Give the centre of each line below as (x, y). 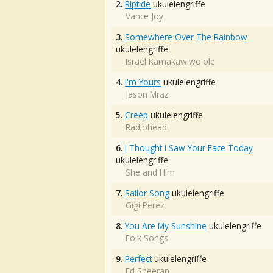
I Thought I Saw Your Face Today (189, 148)
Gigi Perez (145, 205)
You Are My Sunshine (166, 226)
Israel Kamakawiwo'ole (170, 61)
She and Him (150, 172)
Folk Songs (147, 238)
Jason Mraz (147, 94)
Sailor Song (147, 193)
